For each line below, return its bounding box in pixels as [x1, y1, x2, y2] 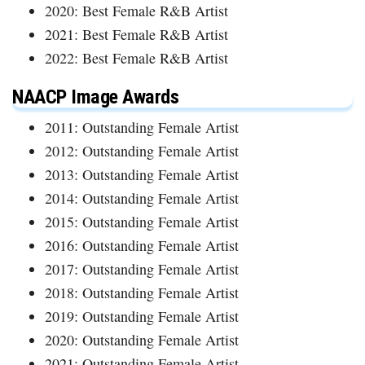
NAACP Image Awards [12, 85, 179, 108]
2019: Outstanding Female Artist [45, 306, 239, 326]
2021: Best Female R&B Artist [45, 24, 228, 44]
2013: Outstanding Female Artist [45, 164, 239, 184]
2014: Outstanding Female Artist [45, 187, 239, 208]
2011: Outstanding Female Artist [45, 117, 239, 137]
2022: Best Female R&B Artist [45, 47, 228, 68]
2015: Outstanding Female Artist [45, 211, 239, 231]
